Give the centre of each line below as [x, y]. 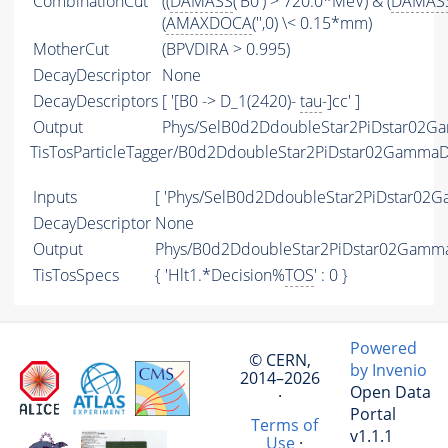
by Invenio [388, 370]
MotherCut [71, 49]
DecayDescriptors [95, 101]
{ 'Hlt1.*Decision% [220, 275]
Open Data [390, 392]
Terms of [284, 425]
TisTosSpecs [76, 275]
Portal [373, 414]
